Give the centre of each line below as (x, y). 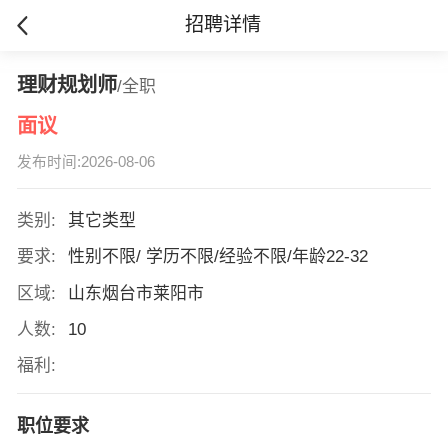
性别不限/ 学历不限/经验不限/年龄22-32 (220, 257)
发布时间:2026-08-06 (85, 162)
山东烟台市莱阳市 (138, 293)
